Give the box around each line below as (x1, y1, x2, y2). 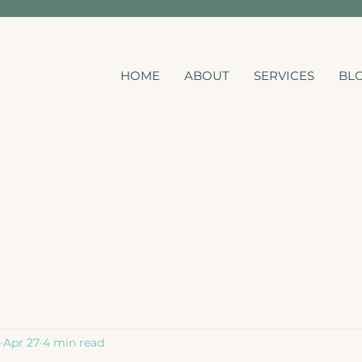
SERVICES (254, 68, 314, 83)
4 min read (43, 335, 104, 350)
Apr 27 (3, 335, 40, 350)
